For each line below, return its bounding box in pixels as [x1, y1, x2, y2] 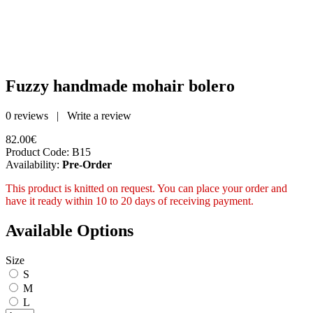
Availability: [6, 158, 59, 170]
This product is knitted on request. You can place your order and [6, 182, 287, 194]
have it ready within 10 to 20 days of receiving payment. [6, 194, 254, 207]
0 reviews [6, 109, 48, 122]
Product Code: [6, 145, 69, 158]
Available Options [6, 221, 133, 240]
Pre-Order [62, 158, 112, 170]
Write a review [67, 109, 131, 122]
